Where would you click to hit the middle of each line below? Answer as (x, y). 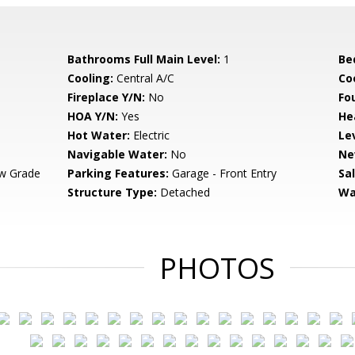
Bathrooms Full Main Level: (144, 59)
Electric (150, 135)
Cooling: (91, 78)
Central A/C (144, 78)
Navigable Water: (118, 154)
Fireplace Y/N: (107, 97)
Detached (184, 192)
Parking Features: (118, 173)
